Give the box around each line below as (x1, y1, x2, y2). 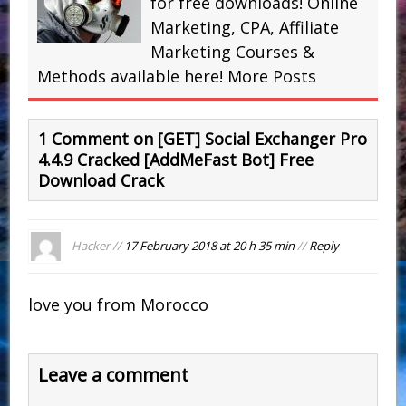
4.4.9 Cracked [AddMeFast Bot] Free (38, 148, 314, 170)
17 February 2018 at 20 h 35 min (123, 237, 295, 254)
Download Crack (38, 169, 165, 191)
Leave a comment (38, 362, 189, 388)
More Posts (227, 64, 317, 87)
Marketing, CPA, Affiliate (150, 15, 340, 38)
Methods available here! (37, 64, 228, 87)
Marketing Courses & (150, 40, 315, 63)
